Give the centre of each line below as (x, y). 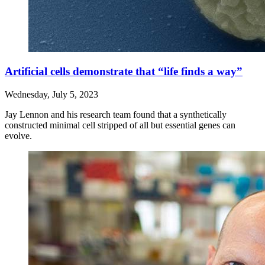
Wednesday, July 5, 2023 (51, 95)
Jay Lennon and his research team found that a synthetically (116, 115)
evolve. (18, 136)
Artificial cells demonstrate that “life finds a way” (124, 72)
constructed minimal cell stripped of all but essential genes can (120, 125)
